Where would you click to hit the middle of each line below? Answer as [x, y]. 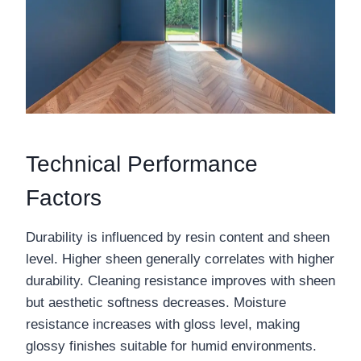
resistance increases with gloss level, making [163, 325]
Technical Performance [142, 164]
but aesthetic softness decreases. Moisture [156, 303]
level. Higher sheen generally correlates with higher [180, 259]
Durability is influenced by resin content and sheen [178, 238]
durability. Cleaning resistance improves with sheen [180, 281]
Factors [64, 198]
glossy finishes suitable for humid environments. [171, 346]
